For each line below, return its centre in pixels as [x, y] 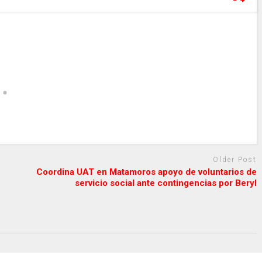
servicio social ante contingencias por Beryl [166, 183]
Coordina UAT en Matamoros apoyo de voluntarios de [147, 172]
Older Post [235, 160]
